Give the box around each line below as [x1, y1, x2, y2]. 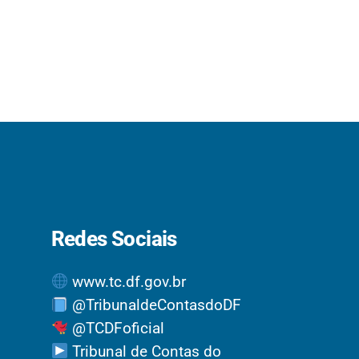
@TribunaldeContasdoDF [68, 296, 242, 314]
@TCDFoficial [68, 319, 165, 337]
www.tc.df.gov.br [68, 272, 187, 291]
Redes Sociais [50, 227, 177, 251]
